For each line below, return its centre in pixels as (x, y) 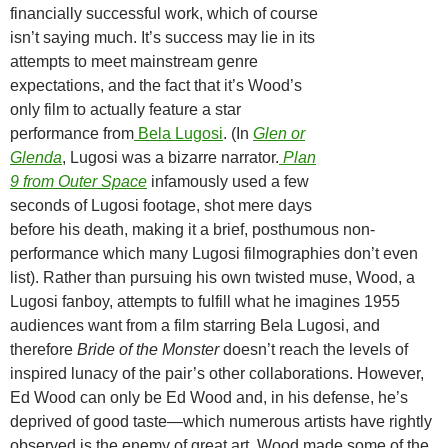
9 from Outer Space (78, 182)
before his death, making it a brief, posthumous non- (192, 230)
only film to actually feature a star (125, 110)
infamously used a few (228, 182)
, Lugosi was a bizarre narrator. (170, 158)
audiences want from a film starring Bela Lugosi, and (195, 326)
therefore (43, 350)
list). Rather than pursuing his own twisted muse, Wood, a (212, 278)
